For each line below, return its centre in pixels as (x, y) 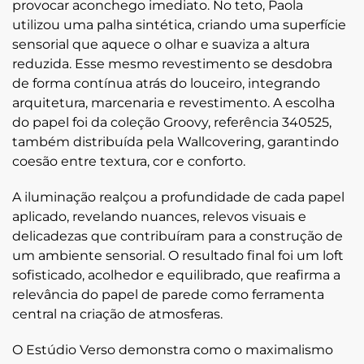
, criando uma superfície (269, 24)
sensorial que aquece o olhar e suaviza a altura (161, 44)
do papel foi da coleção (88, 122)
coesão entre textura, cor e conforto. (129, 161)
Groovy (186, 122)
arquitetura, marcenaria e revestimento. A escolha (173, 102)
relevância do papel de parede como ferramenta (168, 294)
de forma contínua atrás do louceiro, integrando (166, 83)
